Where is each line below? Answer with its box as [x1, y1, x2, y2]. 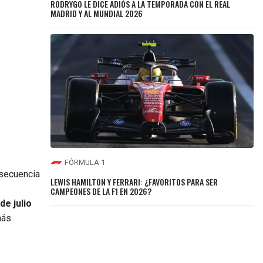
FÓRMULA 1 [65, 158, 106, 167]
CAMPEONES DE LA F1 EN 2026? [50, 184, 152, 197]
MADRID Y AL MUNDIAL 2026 [50, 6, 143, 19]
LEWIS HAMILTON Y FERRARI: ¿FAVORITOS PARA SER [50, 175, 218, 188]
